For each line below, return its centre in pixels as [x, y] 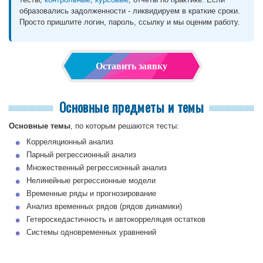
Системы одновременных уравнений [91, 232]
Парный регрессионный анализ [81, 154]
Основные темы [40, 126]
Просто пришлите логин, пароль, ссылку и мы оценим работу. [130, 22]
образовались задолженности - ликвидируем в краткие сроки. [130, 11]
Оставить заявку [131, 66]
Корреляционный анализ [70, 141]
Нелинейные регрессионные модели [91, 180]
